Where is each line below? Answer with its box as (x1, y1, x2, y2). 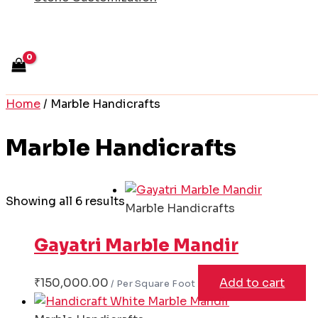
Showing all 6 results (6, 193, 125, 209)
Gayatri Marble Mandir (34, 234, 238, 256)
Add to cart (219, 275, 285, 290)
